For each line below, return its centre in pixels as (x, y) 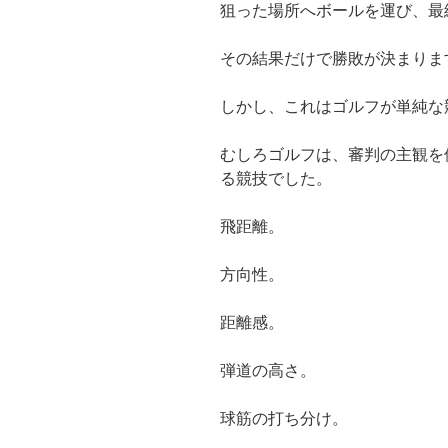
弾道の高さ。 (268, 371)
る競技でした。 (276, 179)
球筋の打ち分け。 (284, 419)
